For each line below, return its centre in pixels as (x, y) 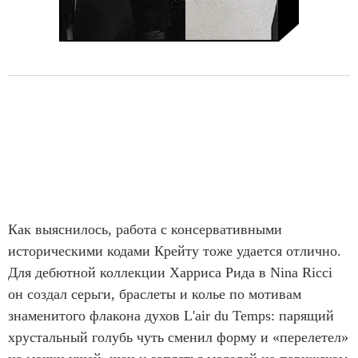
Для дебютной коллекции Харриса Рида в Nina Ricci (170, 272)
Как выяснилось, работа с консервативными (145, 229)
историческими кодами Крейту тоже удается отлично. (175, 251)
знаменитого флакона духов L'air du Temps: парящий (171, 315)
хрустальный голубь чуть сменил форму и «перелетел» (178, 337)
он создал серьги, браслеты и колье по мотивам (155, 294)
